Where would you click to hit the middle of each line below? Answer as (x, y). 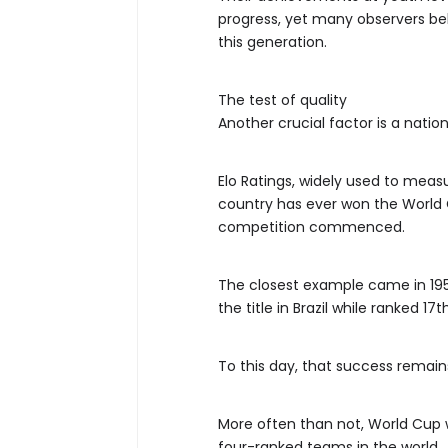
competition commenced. (311, 226)
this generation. (272, 41)
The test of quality (282, 99)
